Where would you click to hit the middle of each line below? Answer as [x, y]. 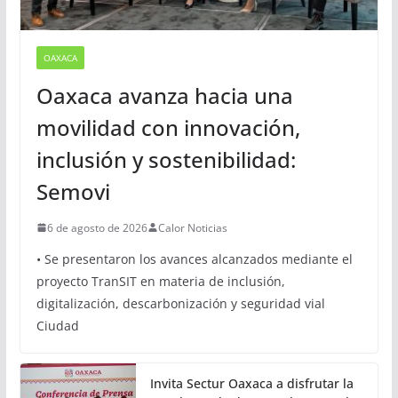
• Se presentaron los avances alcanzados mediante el [194, 259]
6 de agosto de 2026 [97, 227]
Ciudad [57, 325]
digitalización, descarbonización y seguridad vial [180, 303]
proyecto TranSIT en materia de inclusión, [160, 281]
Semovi [73, 191]
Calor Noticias [192, 227]
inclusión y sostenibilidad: [166, 159]
